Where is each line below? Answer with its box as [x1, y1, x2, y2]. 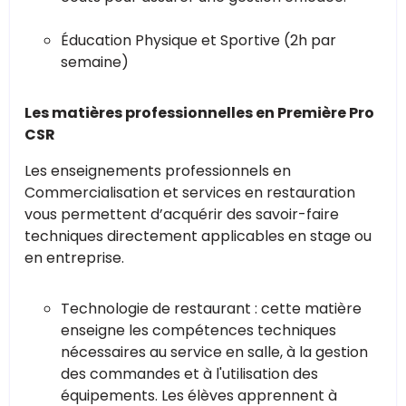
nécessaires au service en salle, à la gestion [61, 341, 368, 362]
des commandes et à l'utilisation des [61, 362, 318, 384]
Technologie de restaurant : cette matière [61, 297, 362, 319]
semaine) [61, 51, 129, 72]
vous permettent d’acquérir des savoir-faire [24, 203, 339, 225]
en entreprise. [24, 246, 124, 268]
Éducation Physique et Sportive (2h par [61, 29, 336, 51]
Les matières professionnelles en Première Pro [24, 101, 374, 123]
